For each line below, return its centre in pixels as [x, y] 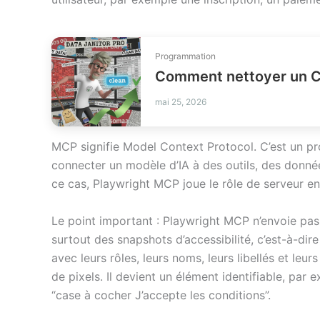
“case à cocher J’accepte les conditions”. [161, 295]
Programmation [185, 56]
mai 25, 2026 [181, 101]
